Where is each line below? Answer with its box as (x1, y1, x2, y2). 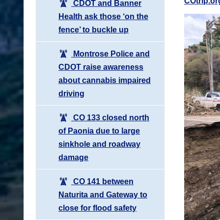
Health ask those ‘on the (58, 12, 148, 21)
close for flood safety (58, 203, 137, 212)
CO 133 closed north (71, 113, 149, 122)
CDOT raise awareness (58, 62, 143, 71)
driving (58, 89, 84, 98)
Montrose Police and (71, 49, 150, 58)
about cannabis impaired (58, 76, 151, 84)
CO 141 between (71, 177, 134, 186)
